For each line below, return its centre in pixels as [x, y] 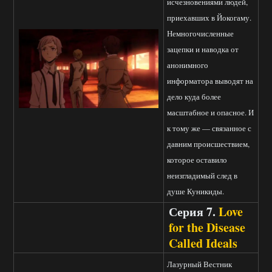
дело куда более [194, 97]
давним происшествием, [208, 144]
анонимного [188, 65]
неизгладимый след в [202, 176]
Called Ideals [203, 243]
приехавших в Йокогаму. [209, 18]
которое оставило [197, 160]
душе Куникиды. [195, 192]
